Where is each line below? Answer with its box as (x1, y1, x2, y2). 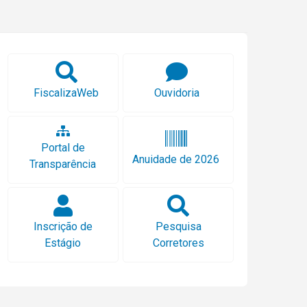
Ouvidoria (154, 86, 200, 99)
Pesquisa (155, 219, 201, 233)
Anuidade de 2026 (132, 153, 220, 166)
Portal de (40, 140, 85, 154)
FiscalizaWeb (34, 86, 99, 99)
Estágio (45, 236, 82, 249)
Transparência (29, 157, 97, 171)
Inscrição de (33, 219, 93, 233)
